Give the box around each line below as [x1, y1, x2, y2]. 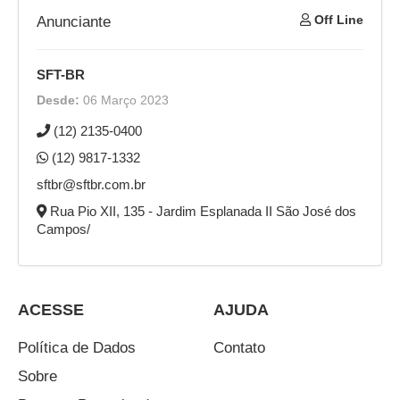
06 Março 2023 [79, 93, 169, 108]
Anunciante [37, 13, 111, 31]
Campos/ [37, 221, 90, 237]
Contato [213, 339, 265, 357]
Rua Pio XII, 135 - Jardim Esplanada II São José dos [46, 204, 356, 220]
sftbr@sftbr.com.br [37, 177, 146, 193]
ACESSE [18, 301, 84, 320]
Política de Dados [18, 339, 136, 357]
